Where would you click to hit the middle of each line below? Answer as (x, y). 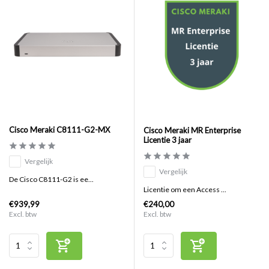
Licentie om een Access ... (185, 189)
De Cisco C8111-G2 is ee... (51, 179)
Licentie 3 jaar (168, 140)
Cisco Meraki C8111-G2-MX (59, 129)
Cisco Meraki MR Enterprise (192, 130)
